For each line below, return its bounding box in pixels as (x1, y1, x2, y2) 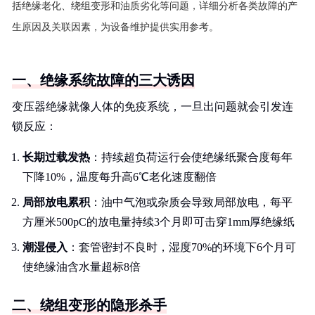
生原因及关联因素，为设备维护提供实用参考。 (12, 22, 219, 32)
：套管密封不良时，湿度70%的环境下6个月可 (67, 241, 296, 253)
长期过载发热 (22, 151, 90, 163)
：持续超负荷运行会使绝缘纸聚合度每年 (90, 151, 292, 163)
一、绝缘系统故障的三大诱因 (12, 72, 195, 88)
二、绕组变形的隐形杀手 (12, 297, 167, 313)
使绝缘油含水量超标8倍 (22, 261, 141, 273)
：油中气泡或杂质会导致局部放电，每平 (90, 196, 292, 208)
